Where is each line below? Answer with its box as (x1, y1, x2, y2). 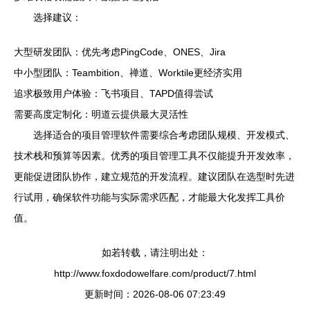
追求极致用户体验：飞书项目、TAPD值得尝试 (14, 87, 213, 99)
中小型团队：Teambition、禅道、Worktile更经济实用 (14, 66, 242, 78)
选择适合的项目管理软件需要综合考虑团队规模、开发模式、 (33, 129, 295, 140)
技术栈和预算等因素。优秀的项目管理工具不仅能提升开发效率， (14, 149, 295, 161)
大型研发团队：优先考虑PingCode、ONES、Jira (14, 46, 226, 57)
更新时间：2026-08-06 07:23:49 (84, 288, 226, 300)
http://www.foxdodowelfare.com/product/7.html (54, 267, 256, 279)
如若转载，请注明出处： (102, 246, 208, 258)
